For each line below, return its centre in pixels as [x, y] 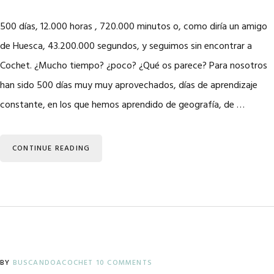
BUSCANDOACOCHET [53, 263]
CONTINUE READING [51, 149]
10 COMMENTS [124, 263]
